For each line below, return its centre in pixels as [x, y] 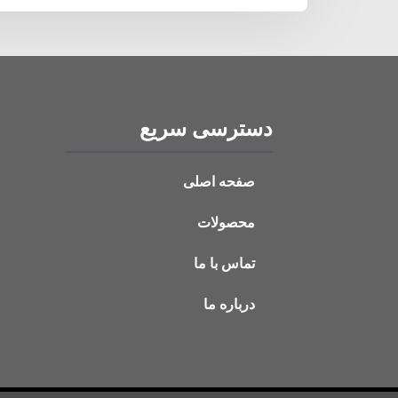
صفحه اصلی [219, 181]
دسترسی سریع [206, 128]
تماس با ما [224, 263]
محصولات [226, 222]
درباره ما [229, 304]
